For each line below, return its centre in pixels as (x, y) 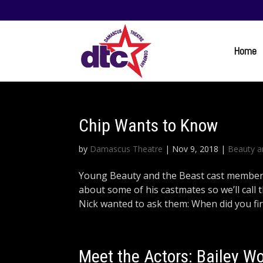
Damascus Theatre (127, 149)
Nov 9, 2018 (195, 149)
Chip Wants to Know (149, 125)
